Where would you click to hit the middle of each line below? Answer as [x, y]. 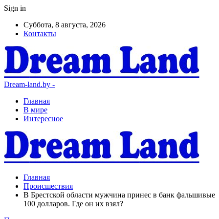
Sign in [15, 8]
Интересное [43, 119]
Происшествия [48, 186]
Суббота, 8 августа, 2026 [65, 25]
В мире [35, 110]
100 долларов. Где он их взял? [73, 204]
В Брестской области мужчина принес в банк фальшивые [119, 195]
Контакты [40, 33]
